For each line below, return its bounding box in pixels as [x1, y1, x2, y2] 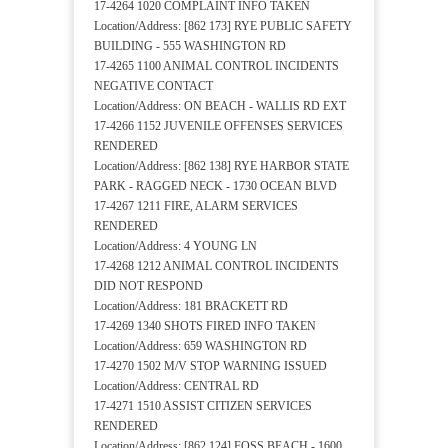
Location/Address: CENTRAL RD [94, 379, 259, 394]
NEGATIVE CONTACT [94, 79, 213, 94]
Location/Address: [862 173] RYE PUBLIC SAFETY [94, 19, 352, 34]
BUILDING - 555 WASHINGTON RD [94, 39, 286, 54]
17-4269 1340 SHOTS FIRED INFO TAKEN [94, 319, 316, 334]
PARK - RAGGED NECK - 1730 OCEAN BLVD [94, 179, 337, 194]
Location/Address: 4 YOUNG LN [94, 239, 257, 254]
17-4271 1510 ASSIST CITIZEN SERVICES [94, 399, 312, 414]
